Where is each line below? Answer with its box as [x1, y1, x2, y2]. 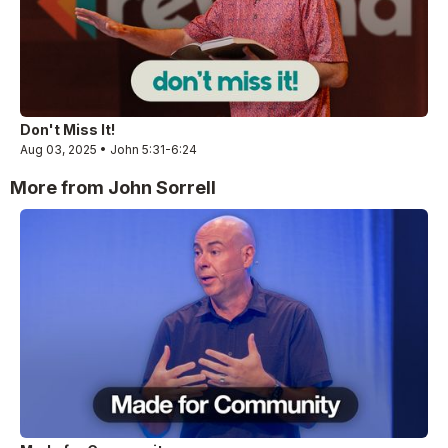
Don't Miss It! [20, 120, 115, 138]
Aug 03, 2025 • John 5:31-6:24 [20, 141, 197, 157]
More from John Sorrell [10, 176, 216, 198]
